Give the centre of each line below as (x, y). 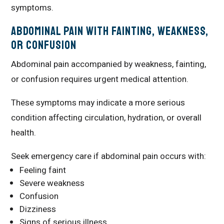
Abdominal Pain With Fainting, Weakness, (110, 31)
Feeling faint (43, 170)
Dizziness (38, 209)
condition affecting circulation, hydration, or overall (106, 118)
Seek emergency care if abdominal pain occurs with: (109, 156)
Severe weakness (52, 183)
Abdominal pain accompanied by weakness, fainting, (109, 64)
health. (24, 133)
